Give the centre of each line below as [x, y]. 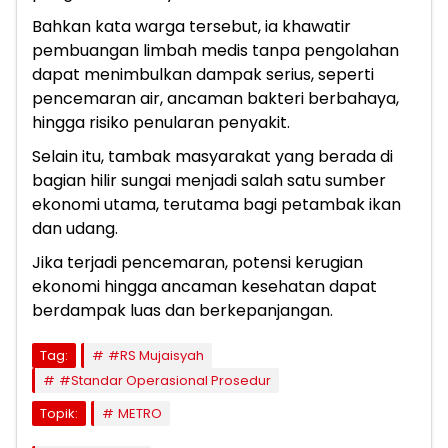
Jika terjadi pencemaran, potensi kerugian [197, 263]
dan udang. [75, 229]
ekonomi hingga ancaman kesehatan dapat [204, 287]
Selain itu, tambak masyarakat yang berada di [212, 157]
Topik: [59, 414]
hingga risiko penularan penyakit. [161, 123]
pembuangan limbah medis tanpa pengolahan [215, 51]
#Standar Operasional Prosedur [165, 381]
